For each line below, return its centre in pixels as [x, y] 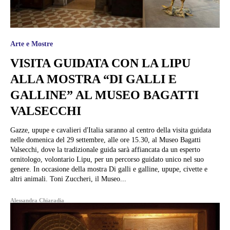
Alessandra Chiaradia [37, 200]
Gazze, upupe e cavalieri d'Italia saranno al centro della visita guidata [111, 130]
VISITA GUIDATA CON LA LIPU [100, 63]
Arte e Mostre [32, 44]
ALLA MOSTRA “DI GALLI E [93, 79]
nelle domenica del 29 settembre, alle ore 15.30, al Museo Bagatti [106, 140]
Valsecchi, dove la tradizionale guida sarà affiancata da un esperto [105, 149]
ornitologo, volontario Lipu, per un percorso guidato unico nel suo [107, 159]
